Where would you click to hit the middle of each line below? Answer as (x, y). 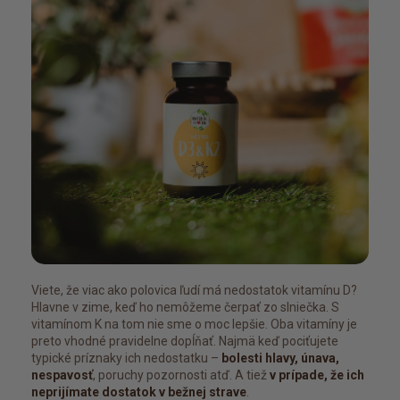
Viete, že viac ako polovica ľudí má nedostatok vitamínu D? (194, 290)
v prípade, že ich (317, 375)
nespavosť (62, 375)
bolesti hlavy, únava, (280, 358)
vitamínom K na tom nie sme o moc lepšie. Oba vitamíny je (194, 324)
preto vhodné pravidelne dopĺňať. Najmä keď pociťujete (185, 341)
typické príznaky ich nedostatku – (126, 358)
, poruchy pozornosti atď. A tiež (181, 375)
